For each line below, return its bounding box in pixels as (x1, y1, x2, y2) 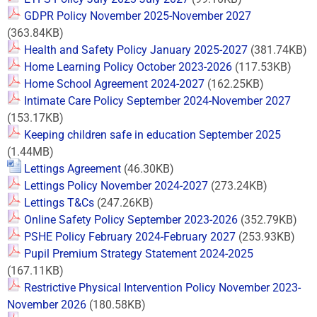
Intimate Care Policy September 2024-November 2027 (24, 94, 291, 108)
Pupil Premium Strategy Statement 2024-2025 (24, 247, 253, 260)
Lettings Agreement (24, 162, 121, 175)
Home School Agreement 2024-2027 (24, 77, 204, 91)
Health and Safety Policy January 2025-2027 (24, 43, 248, 57)
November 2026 (7, 298, 86, 311)
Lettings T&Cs (24, 196, 94, 209)
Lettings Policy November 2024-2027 (24, 179, 208, 192)
